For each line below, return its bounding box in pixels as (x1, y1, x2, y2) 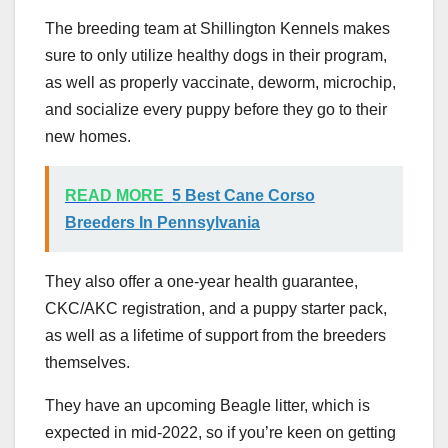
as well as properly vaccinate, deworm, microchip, (45, 74, 396, 92)
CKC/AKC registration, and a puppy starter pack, (45, 300, 387, 318)
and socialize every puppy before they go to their (45, 101, 387, 119)
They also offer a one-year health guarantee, (45, 273, 358, 291)
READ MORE (65, 187, 164, 205)
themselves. (45, 354, 130, 372)
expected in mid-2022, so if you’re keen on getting (45, 424, 396, 442)
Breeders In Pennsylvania (65, 214, 260, 232)
